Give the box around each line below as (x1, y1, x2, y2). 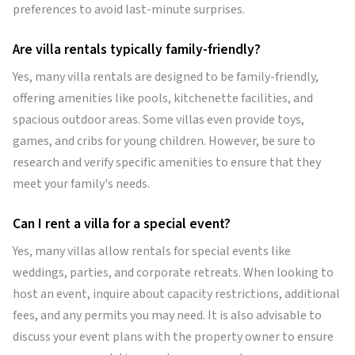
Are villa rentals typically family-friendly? (13, 40, 261, 59)
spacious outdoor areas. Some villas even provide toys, (13, 111, 304, 128)
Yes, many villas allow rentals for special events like (13, 242, 291, 260)
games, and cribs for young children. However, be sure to (13, 132, 315, 150)
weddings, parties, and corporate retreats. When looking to (13, 264, 334, 281)
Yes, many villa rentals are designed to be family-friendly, (13, 68, 319, 86)
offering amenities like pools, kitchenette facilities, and (13, 90, 313, 107)
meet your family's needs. (13, 175, 150, 193)
